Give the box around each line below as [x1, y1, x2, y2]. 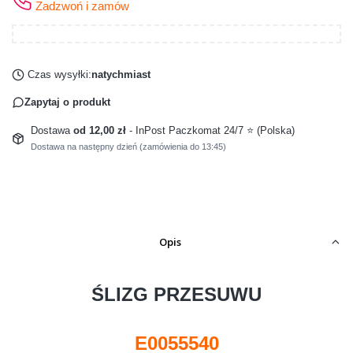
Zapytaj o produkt [24, 95, 110, 108]
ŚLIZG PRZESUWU [91, 283, 262, 305]
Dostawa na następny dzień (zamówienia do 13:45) [30, 141, 226, 151]
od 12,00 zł [72, 124, 129, 136]
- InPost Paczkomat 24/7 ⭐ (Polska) [128, 124, 295, 136]
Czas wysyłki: [27, 68, 91, 80]
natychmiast [91, 68, 150, 80]
